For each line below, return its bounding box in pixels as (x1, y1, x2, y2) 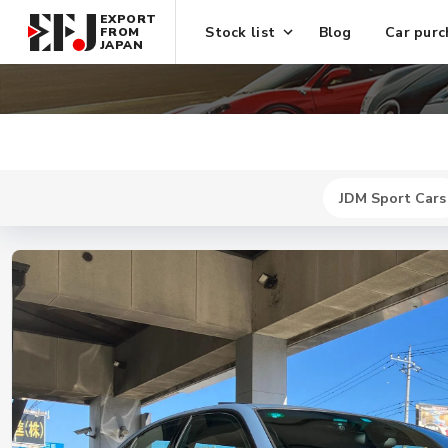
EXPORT (100, 10, 157, 27)
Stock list (205, 22, 276, 42)
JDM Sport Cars (338, 188, 446, 208)
